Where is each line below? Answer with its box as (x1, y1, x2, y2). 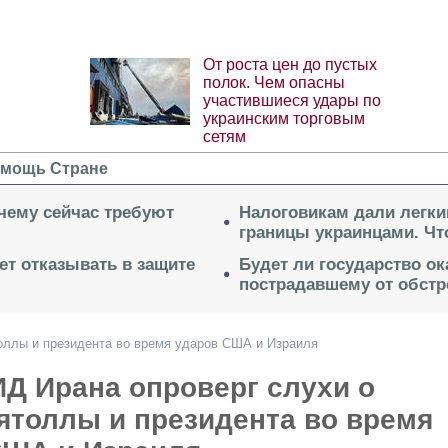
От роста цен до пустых (202, 56, 377, 74)
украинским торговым (202, 110, 365, 128)
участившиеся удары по (202, 92, 381, 110)
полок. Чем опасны (202, 74, 345, 92)
